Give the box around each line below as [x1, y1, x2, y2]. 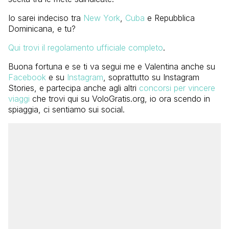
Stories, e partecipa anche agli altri [8, 83, 139, 94]
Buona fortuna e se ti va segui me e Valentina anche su [8, 61, 215, 72]
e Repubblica [145, 13, 195, 24]
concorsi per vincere [139, 83, 215, 94]
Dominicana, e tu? [8, 24, 76, 34]
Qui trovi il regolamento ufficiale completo [8, 42, 163, 53]
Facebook [8, 72, 46, 83]
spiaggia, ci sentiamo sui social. [8, 104, 125, 115]
